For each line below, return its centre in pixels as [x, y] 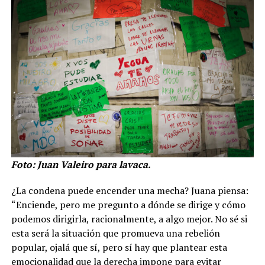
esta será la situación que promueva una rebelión [115, 233]
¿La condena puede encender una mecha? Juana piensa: [130, 190]
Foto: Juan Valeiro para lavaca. [81, 164]
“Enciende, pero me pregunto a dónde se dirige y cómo [128, 204]
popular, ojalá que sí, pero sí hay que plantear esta [119, 247]
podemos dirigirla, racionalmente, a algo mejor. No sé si [129, 219]
